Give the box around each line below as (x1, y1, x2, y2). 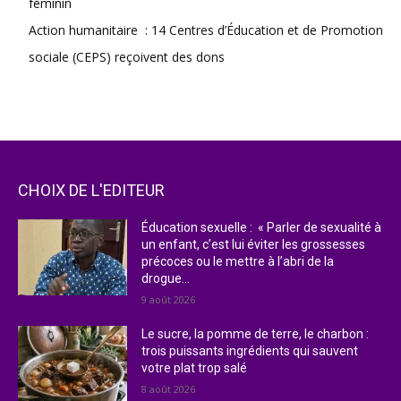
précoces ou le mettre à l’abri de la (141, 253, 335, 269)
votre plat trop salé (141, 360, 248, 375)
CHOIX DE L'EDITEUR (18, 180, 165, 200)
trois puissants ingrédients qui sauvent (141, 343, 359, 358)
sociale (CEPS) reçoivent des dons (29, 47, 225, 65)
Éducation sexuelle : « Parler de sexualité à (141, 219, 382, 235)
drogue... (141, 270, 191, 286)
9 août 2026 (141, 292, 196, 306)
